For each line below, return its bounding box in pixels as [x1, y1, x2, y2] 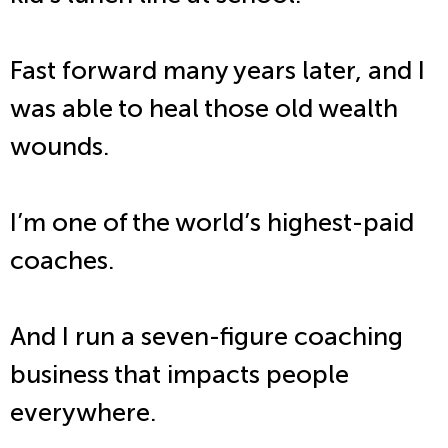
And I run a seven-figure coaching [10, 321, 403, 353]
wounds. [10, 131, 115, 163]
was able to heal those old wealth [10, 93, 398, 125]
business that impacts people [10, 359, 349, 391]
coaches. [10, 245, 120, 277]
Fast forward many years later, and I [10, 55, 425, 87]
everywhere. [10, 397, 162, 429]
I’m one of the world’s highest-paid [10, 207, 414, 239]
